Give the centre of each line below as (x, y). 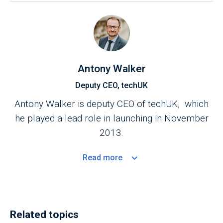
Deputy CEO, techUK (111, 86)
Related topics (44, 215)
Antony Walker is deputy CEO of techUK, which (111, 104)
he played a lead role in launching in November (111, 118)
